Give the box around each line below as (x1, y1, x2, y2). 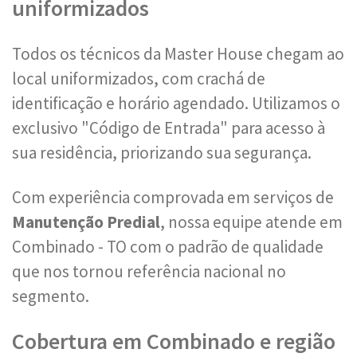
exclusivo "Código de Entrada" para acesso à (12, 117, 325, 139)
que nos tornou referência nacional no (12, 261, 286, 282)
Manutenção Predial (12, 211, 160, 233)
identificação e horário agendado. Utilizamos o (12, 92, 340, 114)
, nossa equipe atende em (160, 211, 343, 233)
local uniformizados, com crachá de (12, 68, 265, 89)
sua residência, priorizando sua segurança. (12, 142, 312, 163)
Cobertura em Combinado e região (12, 327, 335, 355)
